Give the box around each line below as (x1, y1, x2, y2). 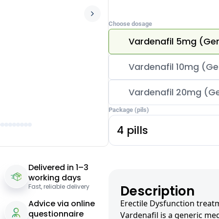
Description (120, 182, 195, 200)
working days (28, 172, 81, 183)
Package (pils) (108, 106, 149, 113)
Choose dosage (108, 20, 152, 27)
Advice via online (28, 197, 95, 209)
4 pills (116, 122, 148, 138)
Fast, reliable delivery (28, 182, 89, 191)
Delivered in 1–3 (28, 161, 88, 173)
